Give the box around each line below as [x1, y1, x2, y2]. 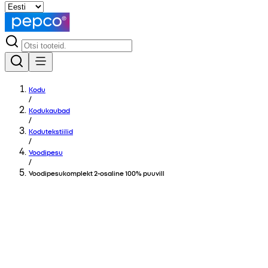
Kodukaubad [29, 105, 70, 115]
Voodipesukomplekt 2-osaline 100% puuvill [29, 168, 165, 178]
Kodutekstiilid [29, 126, 73, 136]
